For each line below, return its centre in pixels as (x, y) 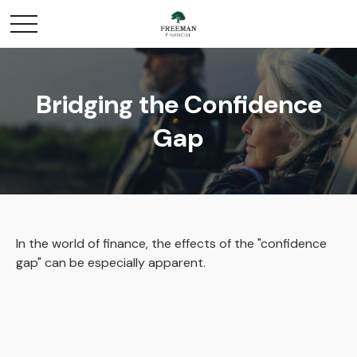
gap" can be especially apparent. (111, 263)
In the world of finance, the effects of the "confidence (171, 243)
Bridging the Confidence (178, 104)
